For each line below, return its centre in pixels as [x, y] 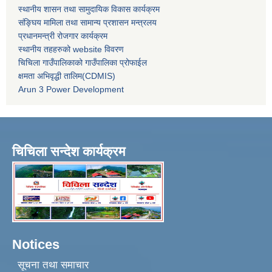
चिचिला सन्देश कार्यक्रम [69, 152]
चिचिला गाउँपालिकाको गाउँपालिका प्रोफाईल [83, 63]
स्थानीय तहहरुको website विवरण [71, 49]
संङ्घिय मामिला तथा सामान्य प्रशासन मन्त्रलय [87, 23]
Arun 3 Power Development [71, 90]
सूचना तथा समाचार [53, 265]
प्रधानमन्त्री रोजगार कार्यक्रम [63, 36]
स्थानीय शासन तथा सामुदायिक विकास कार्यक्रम [89, 9]
